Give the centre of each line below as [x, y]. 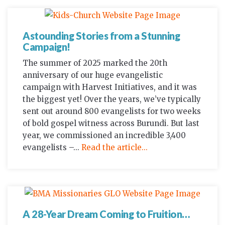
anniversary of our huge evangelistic [93, 75]
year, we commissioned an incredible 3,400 [104, 135]
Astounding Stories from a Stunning [101, 35]
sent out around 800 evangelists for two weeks [112, 111]
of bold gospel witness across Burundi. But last [111, 123]
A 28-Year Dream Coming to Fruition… [106, 214]
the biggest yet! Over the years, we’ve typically [112, 99]
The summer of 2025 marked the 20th [95, 63]
